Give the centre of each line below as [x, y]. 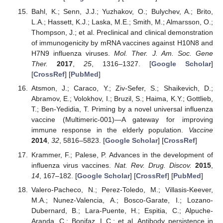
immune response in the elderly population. [110, 130]
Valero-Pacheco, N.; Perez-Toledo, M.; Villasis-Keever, [122, 189]
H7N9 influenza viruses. [73, 54]
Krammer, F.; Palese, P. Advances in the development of [122, 155]
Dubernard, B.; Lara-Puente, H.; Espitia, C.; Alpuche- [122, 210]
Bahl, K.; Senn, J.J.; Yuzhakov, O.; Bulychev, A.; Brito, [122, 12]
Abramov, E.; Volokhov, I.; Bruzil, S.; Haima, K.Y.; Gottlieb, [122, 99]
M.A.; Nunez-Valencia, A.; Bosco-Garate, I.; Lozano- [122, 200]
